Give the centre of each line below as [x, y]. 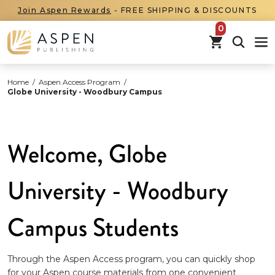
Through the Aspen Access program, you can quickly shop [131, 259]
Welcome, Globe [87, 154]
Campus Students [93, 227]
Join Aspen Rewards [64, 10]
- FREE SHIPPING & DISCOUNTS [184, 10]
